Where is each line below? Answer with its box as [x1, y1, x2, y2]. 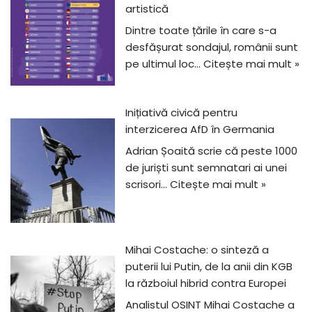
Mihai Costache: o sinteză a [125, 242, 269, 257]
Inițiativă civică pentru [125, 104, 237, 120]
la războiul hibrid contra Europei [125, 275, 286, 290]
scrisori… [125, 177, 170, 192]
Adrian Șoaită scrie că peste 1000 [125, 143, 297, 159]
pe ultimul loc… [125, 56, 203, 72]
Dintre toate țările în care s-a [125, 23, 276, 38]
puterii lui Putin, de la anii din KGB [125, 258, 292, 274]
